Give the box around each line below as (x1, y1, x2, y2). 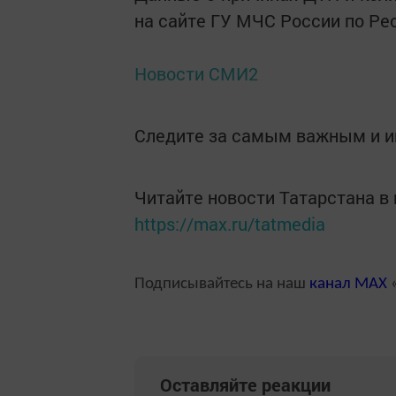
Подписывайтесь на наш (134, 276, 309, 293)
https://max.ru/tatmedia (134, 212, 325, 235)
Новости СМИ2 (134, 62, 258, 85)
